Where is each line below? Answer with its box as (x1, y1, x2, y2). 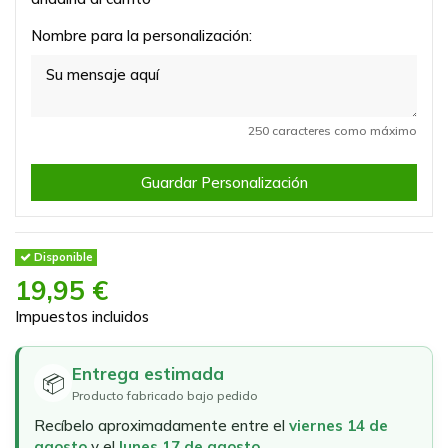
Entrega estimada (72, 362, 224, 384)
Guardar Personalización (140, 172, 308, 192)
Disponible (30, 250, 93, 265)
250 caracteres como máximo (248, 122, 417, 138)
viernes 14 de (289, 415, 388, 435)
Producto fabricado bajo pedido (72, 387, 258, 403)
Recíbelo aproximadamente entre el (34, 415, 289, 435)
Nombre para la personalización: (31, 26, 252, 46)
